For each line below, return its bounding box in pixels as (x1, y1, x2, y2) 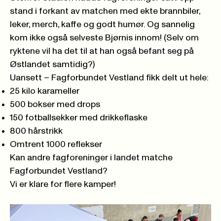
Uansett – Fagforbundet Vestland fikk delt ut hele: (10, 74, 209, 83)
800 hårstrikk (10, 127, 63, 136)
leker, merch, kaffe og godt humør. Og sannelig (10, 20, 195, 30)
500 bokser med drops (10, 100, 100, 110)
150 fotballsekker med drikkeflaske (10, 113, 147, 123)
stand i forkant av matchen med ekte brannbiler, (10, 7, 200, 16)
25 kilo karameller (10, 87, 79, 96)
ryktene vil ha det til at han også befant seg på (10, 47, 194, 56)
